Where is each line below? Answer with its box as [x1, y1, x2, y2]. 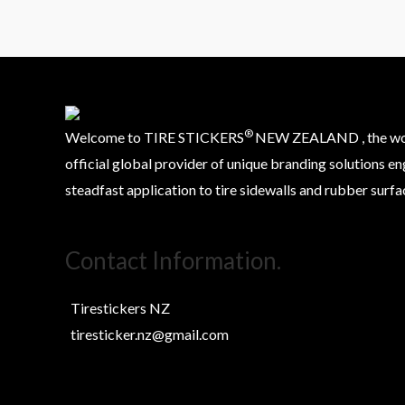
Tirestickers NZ [65, 298, 170, 316]
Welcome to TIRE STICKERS [65, 127, 244, 146]
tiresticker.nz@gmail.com [65, 325, 229, 343]
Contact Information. [65, 245, 281, 275]
